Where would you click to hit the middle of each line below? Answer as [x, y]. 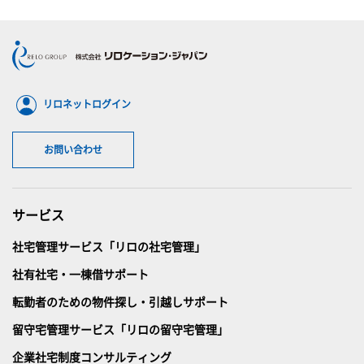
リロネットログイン [87, 103]
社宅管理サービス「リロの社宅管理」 [109, 246]
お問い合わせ [73, 149]
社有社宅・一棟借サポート [80, 273]
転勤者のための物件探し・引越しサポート [120, 301]
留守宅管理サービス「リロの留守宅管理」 [120, 329]
